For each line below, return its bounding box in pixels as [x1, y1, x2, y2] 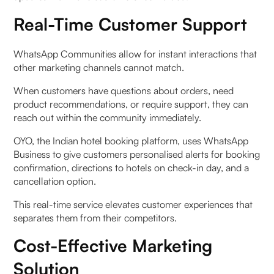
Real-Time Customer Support [13, 13, 248, 35]
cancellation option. [13, 175, 97, 188]
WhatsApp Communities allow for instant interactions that [13, 48, 257, 61]
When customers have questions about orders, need [13, 84, 234, 97]
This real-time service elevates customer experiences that [13, 198, 253, 211]
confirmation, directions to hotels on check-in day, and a [13, 161, 250, 174]
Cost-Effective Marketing [13, 235, 213, 257]
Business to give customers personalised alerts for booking [13, 148, 261, 161]
